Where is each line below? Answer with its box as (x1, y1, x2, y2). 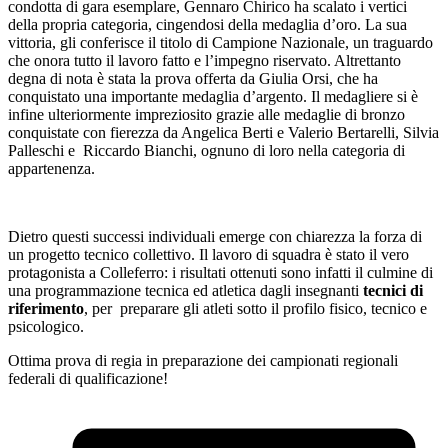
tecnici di (363, 281, 423, 299)
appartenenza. (8, 159, 95, 177)
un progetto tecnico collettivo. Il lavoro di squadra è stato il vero (8, 245, 409, 263)
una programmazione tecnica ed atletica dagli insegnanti (8, 281, 363, 299)
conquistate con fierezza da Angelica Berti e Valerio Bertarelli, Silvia (8, 123, 439, 141)
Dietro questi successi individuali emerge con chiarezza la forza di (8, 227, 422, 245)
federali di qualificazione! (8, 369, 168, 387)
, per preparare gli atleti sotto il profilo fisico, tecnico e (84, 299, 427, 317)
